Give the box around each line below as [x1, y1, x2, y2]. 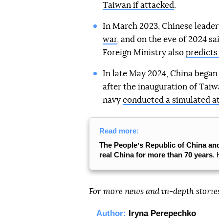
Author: [96, 209, 126, 218]
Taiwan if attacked [102, 1, 174, 9]
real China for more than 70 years [99, 151, 213, 159]
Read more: [99, 127, 139, 135]
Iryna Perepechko [129, 209, 196, 218]
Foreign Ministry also [102, 48, 186, 57]
